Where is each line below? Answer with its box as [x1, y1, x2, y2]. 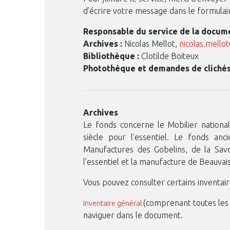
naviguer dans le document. [83, 210, 183, 220]
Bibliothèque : [83, 51, 139, 61]
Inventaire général [83, 199, 142, 207]
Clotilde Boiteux [139, 51, 199, 61]
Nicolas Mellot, [122, 39, 179, 48]
